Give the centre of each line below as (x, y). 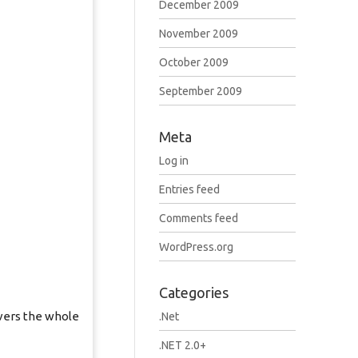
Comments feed (198, 218)
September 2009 (200, 91)
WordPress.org (196, 247)
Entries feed (189, 189)
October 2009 (193, 62)
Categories (193, 292)
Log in (173, 161)
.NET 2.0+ (182, 345)
